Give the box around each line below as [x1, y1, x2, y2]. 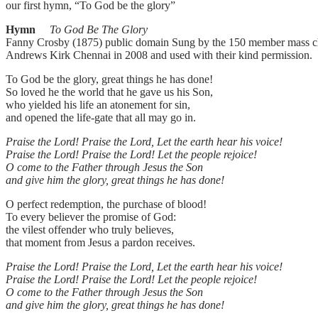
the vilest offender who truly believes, [6, 224, 174, 236]
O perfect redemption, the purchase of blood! [6, 198, 207, 211]
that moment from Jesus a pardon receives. [6, 236, 195, 249]
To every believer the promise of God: [6, 211, 176, 224]
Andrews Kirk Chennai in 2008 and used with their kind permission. [6, 49, 312, 62]
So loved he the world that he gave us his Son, [6, 86, 213, 99]
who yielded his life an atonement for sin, [6, 99, 190, 111]
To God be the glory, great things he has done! [6, 73, 213, 86]
